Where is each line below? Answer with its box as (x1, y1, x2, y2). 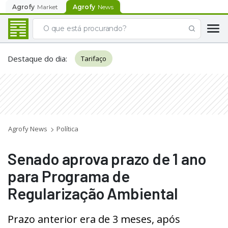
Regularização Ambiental (8, 184, 178, 203)
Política (56, 124, 78, 133)
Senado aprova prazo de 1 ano (8, 149, 206, 168)
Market (37, 3, 58, 11)
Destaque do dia (8, 53, 66, 64)
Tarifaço (81, 54, 106, 63)
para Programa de (8, 166, 130, 185)
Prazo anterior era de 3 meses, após (8, 212, 180, 226)
